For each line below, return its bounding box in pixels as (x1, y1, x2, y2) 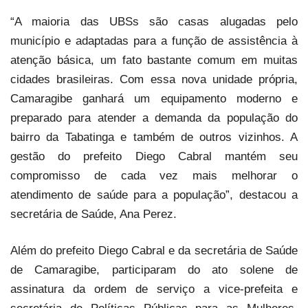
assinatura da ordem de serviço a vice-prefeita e (10, 283, 298, 296)
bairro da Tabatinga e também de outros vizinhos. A (10, 131, 298, 144)
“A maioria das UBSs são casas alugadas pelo (10, 15, 298, 28)
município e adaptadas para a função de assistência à (10, 34, 298, 47)
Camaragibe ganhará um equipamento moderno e (10, 92, 298, 105)
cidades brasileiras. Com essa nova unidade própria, (10, 73, 298, 86)
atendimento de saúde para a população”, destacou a (10, 188, 298, 201)
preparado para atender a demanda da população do (10, 111, 298, 124)
